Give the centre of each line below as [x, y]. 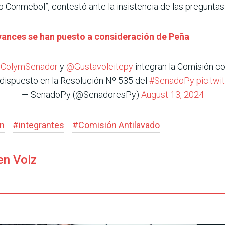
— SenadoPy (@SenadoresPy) [81, 94]
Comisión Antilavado [119, 125]
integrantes [41, 125]
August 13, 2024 [172, 94]
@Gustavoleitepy [100, 66]
